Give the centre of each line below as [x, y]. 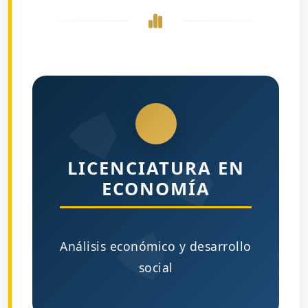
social [156, 267]
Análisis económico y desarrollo [156, 246]
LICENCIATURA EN [156, 168]
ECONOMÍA [156, 189]
